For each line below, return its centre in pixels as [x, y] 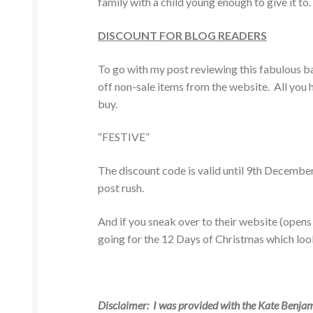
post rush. [121, 187]
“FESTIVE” [124, 137]
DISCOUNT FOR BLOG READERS [183, 35]
